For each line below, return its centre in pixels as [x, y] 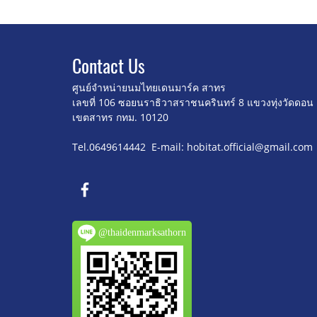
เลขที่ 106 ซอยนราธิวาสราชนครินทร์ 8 [160, 102]
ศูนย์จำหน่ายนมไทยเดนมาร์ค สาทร [149, 87]
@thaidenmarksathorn [141, 232]
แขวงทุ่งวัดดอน [280, 102]
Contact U [105, 66]
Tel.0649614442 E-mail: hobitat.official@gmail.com [192, 147]
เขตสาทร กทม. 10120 [120, 117]
